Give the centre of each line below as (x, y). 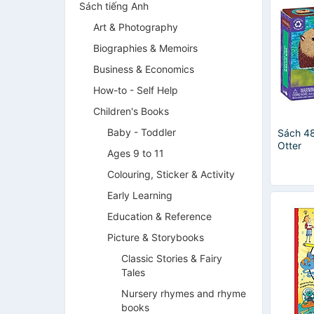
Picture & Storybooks (156, 237)
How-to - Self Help (136, 90)
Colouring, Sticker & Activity (171, 174)
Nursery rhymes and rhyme (184, 293)
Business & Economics (144, 69)
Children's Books (131, 111)
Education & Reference (159, 216)
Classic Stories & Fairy (172, 258)
